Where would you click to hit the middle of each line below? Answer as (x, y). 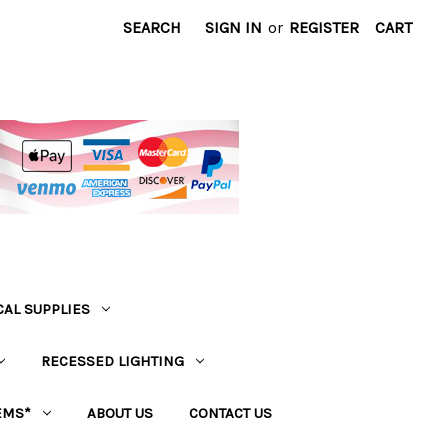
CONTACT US (230, 413)
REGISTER (324, 27)
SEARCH (152, 27)
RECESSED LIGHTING (112, 361)
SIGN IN (233, 27)
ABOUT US (120, 413)
